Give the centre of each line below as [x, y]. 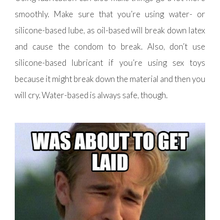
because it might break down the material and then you [110, 79]
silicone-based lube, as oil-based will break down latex [110, 30]
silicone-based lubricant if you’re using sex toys [110, 62]
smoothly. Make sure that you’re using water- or [110, 14]
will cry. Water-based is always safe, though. [91, 95]
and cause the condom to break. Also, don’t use [110, 46]
